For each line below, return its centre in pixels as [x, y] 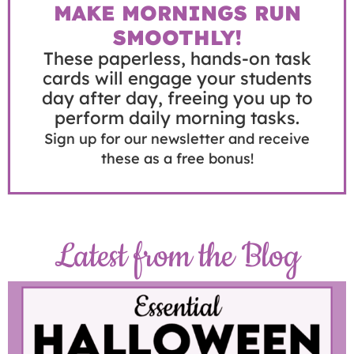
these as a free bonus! [177, 159]
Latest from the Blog [177, 257]
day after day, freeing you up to [177, 98]
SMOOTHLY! [177, 38]
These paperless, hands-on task [177, 59]
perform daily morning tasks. [177, 118]
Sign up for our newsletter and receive [177, 139]
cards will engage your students [177, 79]
